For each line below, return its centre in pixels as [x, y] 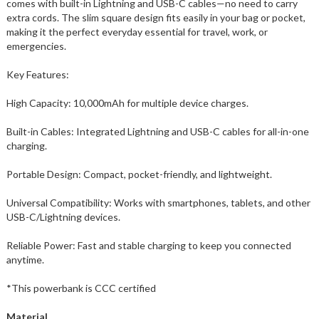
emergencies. [36, 46]
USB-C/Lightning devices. [63, 216]
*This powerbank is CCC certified [81, 288]
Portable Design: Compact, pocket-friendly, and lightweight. [139, 174]
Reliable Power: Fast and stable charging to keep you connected [148, 245]
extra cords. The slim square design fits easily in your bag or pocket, [156, 17]
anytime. [25, 259]
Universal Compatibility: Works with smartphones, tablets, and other [158, 202]
